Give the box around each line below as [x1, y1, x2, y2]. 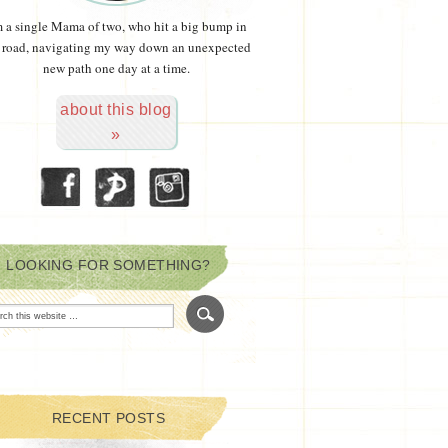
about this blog [60, 101, 172, 118]
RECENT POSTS [51, 410, 166, 426]
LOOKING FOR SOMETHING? [6, 257, 211, 273]
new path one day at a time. [42, 59, 190, 77]
